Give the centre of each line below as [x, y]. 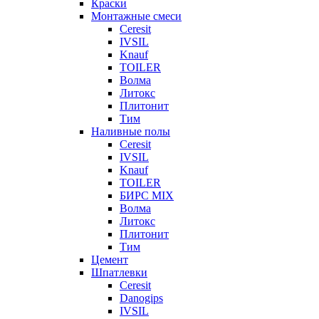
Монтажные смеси [136, 16]
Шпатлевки [119, 273]
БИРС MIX [147, 196]
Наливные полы [131, 132]
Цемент [110, 260]
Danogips [141, 298]
